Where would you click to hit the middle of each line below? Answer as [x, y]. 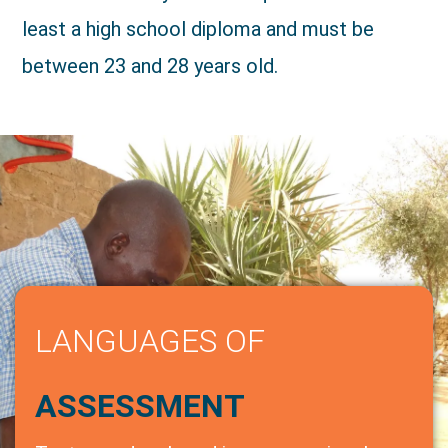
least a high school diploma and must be [198, 29]
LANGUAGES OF [150, 341]
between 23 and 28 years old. [150, 66]
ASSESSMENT [140, 406]
